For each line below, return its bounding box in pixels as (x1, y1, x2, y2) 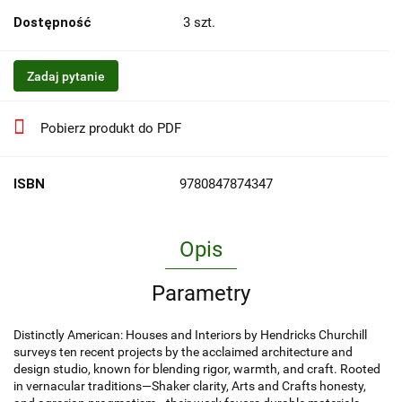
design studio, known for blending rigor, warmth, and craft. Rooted (13, 362, 380, 377)
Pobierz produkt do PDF (40, 120, 181, 137)
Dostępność (13, 14, 92, 31)
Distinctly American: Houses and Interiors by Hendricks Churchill (13, 328, 367, 343)
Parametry (152, 281, 250, 307)
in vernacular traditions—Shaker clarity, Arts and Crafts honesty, (13, 379, 366, 394)
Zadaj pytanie (27, 69, 105, 84)
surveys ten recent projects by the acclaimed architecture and (13, 345, 353, 360)
